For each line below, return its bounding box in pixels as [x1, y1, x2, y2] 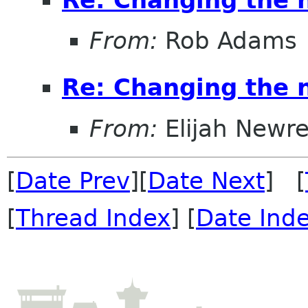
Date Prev [16, 166, 130, 195]
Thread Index [16, 203, 170, 232]
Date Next [148, 166, 265, 195]
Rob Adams [157, 27, 297, 55]
